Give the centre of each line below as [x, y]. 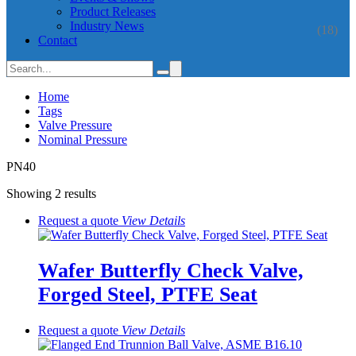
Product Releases [113, 12]
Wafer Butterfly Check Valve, [171, 271]
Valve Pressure [75, 125]
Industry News [107, 26]
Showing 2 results [51, 193]
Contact [58, 40]
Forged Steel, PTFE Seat [148, 295]
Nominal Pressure [83, 139]
